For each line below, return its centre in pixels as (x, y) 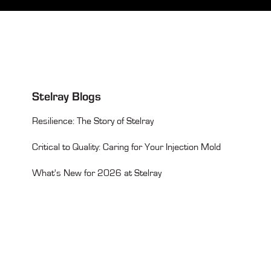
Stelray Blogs (66, 97)
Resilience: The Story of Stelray (93, 121)
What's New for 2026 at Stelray (96, 173)
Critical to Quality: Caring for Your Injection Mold (126, 147)
